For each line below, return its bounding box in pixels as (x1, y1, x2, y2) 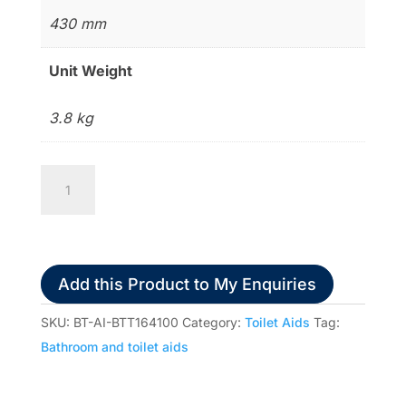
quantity (39, 265, 94, 284)
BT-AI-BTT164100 (72, 314, 179, 331)
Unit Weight (49, 62, 133, 81)
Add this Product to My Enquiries (57, 274, 316, 294)
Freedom (39, 167, 101, 186)
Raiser (39, 240, 82, 259)
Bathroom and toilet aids (40, 339, 188, 355)
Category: (181, 314, 245, 331)
